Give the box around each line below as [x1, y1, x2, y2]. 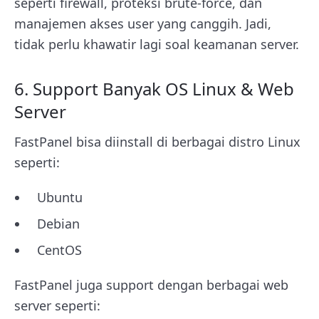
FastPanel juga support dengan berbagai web [14, 276, 288, 293]
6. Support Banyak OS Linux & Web [14, 76, 294, 100]
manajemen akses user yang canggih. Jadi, [14, 14, 271, 32]
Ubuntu [37, 188, 83, 206]
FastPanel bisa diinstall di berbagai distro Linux [14, 132, 300, 150]
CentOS [37, 241, 82, 258]
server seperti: [14, 296, 100, 314]
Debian [37, 214, 80, 232]
